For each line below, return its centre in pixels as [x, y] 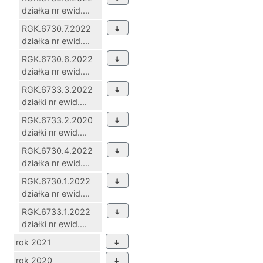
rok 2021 [33, 242]
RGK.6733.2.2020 [57, 120]
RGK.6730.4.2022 [57, 151]
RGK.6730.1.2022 [56, 181]
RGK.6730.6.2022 [57, 59]
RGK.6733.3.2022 [57, 90]
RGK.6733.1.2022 [56, 212]
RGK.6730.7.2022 [56, 29]
